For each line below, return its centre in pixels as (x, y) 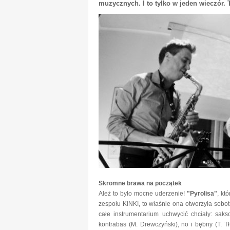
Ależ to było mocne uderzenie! (143, 194)
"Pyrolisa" (202, 194)
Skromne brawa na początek (140, 183)
